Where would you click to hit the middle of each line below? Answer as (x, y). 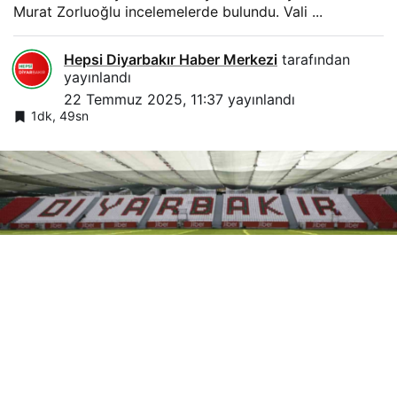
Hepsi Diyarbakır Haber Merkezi (171, 59)
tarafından (314, 59)
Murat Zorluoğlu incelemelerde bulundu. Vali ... (168, 11)
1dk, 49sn (60, 115)
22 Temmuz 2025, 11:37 (144, 99)
